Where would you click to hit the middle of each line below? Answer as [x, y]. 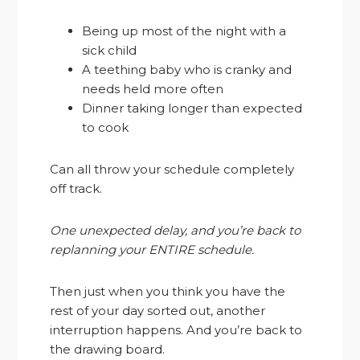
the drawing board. [108, 350]
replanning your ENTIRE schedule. [152, 250]
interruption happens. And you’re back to [176, 330]
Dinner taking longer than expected [192, 108]
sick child [110, 51]
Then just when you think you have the [168, 292]
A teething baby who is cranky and [187, 70]
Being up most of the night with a [184, 31]
